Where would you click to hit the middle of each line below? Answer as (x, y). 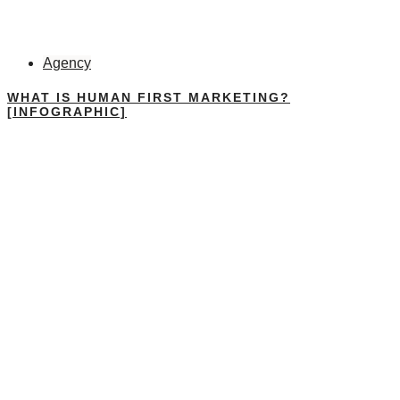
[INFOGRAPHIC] (67, 111)
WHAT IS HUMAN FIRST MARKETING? (149, 97)
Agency (67, 62)
